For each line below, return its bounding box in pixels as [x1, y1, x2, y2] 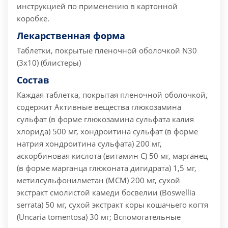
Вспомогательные [111, 212, 181, 222]
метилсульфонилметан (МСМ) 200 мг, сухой [17, 175, 180, 186]
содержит [17, 102, 52, 112]
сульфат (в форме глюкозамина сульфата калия [17, 114, 194, 125]
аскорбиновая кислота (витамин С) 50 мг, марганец [17, 151, 208, 161]
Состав [17, 74, 49, 87]
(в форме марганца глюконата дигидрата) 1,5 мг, [17, 163, 196, 174]
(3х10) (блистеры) [17, 58, 81, 68]
